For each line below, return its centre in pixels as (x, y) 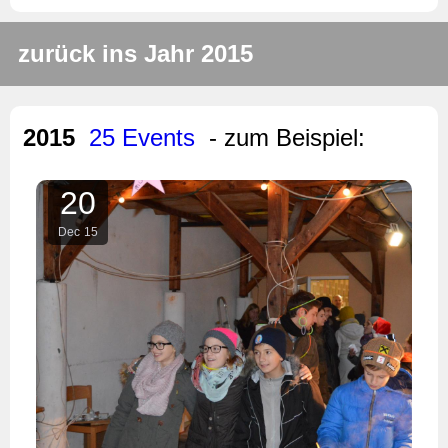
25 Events (142, 137)
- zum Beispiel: (287, 137)
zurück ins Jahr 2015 (135, 53)
